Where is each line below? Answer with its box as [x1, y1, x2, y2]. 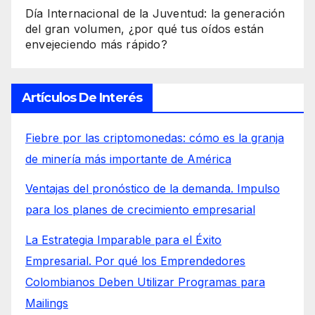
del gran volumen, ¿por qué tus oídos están [25, 21, 264, 36]
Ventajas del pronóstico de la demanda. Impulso [25, 181, 280, 196]
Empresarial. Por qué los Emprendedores [25, 254, 245, 269]
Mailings [25, 296, 68, 311]
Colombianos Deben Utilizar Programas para [25, 275, 265, 290]
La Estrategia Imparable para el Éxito [25, 233, 221, 247]
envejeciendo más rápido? [25, 37, 167, 51]
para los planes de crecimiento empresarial [25, 202, 255, 217]
